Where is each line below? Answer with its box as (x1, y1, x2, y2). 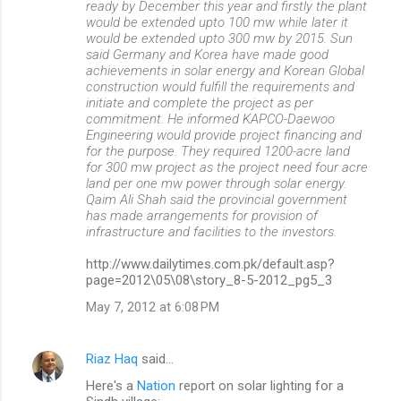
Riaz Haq (86, 351, 138, 367)
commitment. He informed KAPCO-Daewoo (86, 111, 335, 127)
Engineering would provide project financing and (86, 127, 362, 143)
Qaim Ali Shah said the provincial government (86, 192, 347, 208)
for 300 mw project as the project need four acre (86, 159, 368, 175)
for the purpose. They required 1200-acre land (86, 143, 350, 159)
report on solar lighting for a (175, 378, 344, 394)
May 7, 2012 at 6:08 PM (86, 299, 219, 315)
